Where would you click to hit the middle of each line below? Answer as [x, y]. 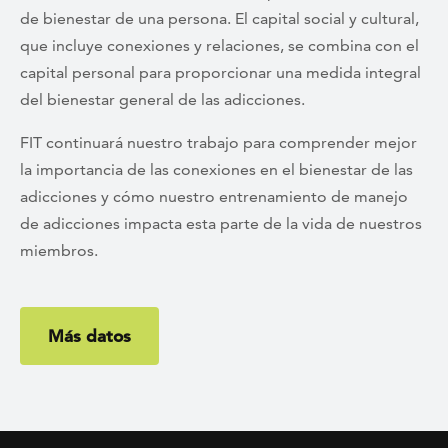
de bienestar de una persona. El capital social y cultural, [219, 19]
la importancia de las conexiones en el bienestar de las [216, 170]
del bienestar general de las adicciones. [162, 100]
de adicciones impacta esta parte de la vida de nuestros [221, 224]
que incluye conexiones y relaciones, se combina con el [219, 46]
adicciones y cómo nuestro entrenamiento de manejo [214, 197]
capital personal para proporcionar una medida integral [220, 73]
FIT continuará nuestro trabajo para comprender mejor [218, 143]
